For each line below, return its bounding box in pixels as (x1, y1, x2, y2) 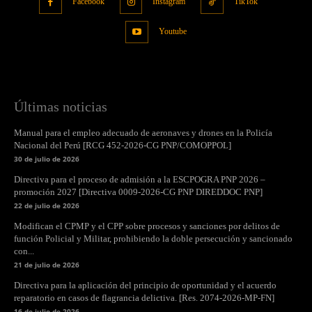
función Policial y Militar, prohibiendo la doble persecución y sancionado (14, 233, 292, 244)
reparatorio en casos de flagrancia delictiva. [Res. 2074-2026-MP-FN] (14, 292, 274, 304)
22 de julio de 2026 (14, 201, 79, 211)
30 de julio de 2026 (14, 154, 79, 164)
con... (14, 246, 34, 257)
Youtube (158, 26, 187, 36)
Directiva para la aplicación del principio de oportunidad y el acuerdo (14, 280, 276, 291)
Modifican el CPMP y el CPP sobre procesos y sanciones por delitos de (14, 221, 280, 232)
